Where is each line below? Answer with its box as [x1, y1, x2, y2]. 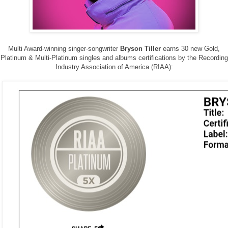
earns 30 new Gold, [161, 44, 220, 52]
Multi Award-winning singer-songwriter [8, 44, 118, 52]
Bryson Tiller [118, 44, 161, 52]
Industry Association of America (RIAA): [55, 63, 173, 71]
